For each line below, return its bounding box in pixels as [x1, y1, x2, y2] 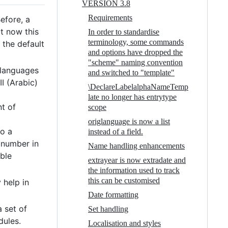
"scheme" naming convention [88, 58, 183, 67]
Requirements [88, 13, 132, 22]
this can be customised [88, 176, 160, 185]
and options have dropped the [88, 47, 183, 56]
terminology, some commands [88, 37, 184, 46]
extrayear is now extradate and [88, 155, 186, 164]
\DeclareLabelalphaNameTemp [88, 82, 188, 91]
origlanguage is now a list [88, 117, 170, 126]
